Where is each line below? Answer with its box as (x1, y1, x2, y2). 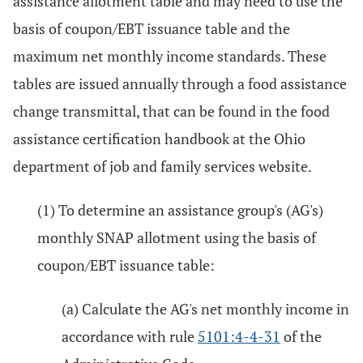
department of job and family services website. (13, 156, 312, 176)
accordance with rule (62, 327, 198, 346)
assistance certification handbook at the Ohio (13, 129, 305, 148)
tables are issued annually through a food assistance (13, 74, 347, 93)
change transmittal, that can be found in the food (13, 101, 330, 121)
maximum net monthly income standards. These (13, 46, 327, 66)
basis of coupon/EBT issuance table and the (13, 19, 290, 38)
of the (280, 327, 322, 346)
